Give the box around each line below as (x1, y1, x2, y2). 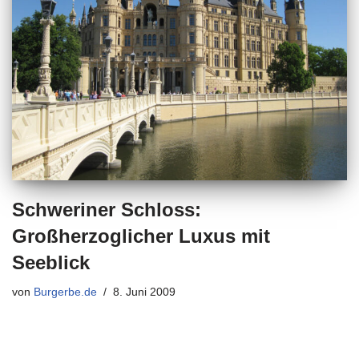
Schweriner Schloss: (12, 198, 201, 220)
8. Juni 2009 (113, 285, 175, 298)
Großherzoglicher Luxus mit (12, 224, 270, 247)
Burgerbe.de (34, 285, 97, 298)
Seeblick (12, 251, 90, 273)
